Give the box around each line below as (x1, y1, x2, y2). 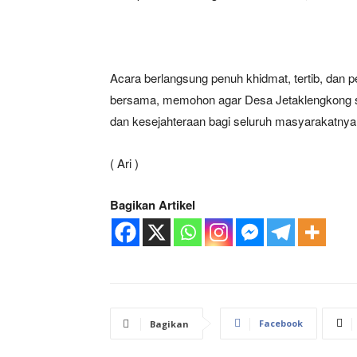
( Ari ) (110, 154, 139, 171)
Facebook (259, 316, 303, 329)
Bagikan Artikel (110, 195, 195, 214)
